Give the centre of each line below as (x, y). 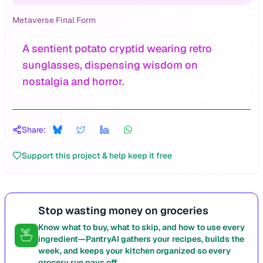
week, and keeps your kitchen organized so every (134, 251)
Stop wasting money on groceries (123, 210)
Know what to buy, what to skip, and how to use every (141, 227)
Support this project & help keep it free (97, 156)
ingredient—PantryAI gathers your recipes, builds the (141, 239)
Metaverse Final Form (54, 20)
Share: (34, 130)
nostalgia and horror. (73, 81)
